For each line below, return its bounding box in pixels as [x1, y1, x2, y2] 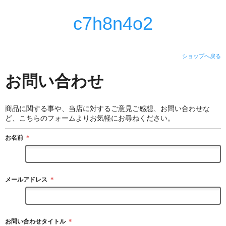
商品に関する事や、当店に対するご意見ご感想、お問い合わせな [5, 104, 210, 112]
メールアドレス [5, 176, 47, 183]
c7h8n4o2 [73, 13, 153, 34]
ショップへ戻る [182, 53, 221, 59]
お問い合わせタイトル [5, 217, 66, 225]
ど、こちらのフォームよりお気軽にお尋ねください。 [5, 114, 175, 122]
